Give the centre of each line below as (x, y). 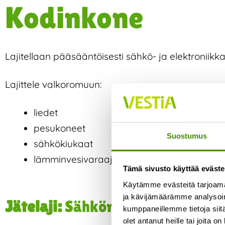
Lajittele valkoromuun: (53, 84)
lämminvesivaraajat (78, 159)
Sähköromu (103, 206)
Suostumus (187, 136)
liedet (46, 113)
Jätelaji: (35, 206)
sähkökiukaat (63, 144)
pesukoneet (60, 128)
